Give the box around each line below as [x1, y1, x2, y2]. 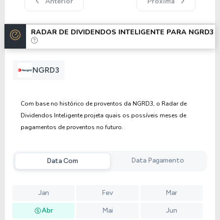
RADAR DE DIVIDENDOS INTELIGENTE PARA [31, 27, 189, 37]
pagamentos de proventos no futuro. [21, 123, 123, 131]
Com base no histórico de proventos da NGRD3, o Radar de [21, 100, 187, 108]
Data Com [47, 157, 79, 165]
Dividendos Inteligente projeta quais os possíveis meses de [21, 111, 186, 119]
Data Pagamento [131, 156, 185, 165]
